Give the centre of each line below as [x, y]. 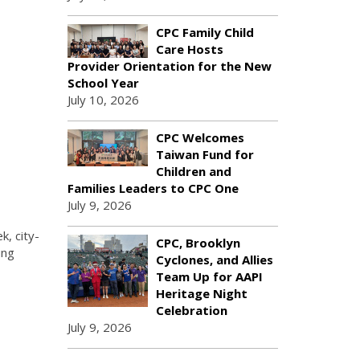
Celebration [191, 310]
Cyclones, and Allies [214, 260]
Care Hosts [189, 49]
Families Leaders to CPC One [153, 188]
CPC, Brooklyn [198, 243]
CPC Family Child [205, 32]
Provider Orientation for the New [169, 66]
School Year [103, 83]
